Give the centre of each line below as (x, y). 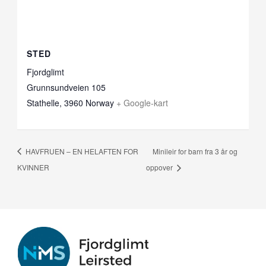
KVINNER (33, 167)
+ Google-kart (142, 103)
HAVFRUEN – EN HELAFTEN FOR (81, 151)
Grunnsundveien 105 (66, 88)
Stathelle (43, 103)
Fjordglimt (45, 72)
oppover (161, 167)
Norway (99, 103)
